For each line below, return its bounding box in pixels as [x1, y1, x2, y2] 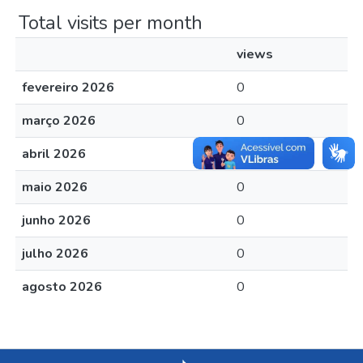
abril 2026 [22, 145, 86, 163]
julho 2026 [22, 245, 88, 263]
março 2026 [22, 112, 96, 130]
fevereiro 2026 [22, 79, 114, 96]
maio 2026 [22, 178, 88, 196]
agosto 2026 [22, 278, 102, 296]
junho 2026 [22, 211, 91, 229]
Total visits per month [19, 10, 203, 36]
